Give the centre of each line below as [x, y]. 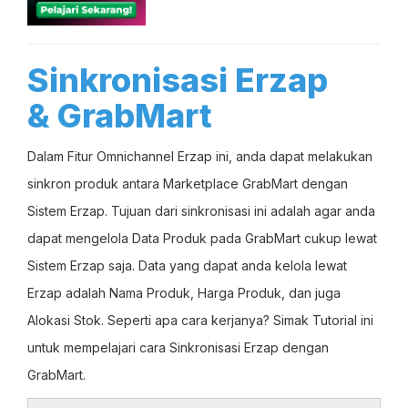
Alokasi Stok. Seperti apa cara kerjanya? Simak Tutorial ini [200, 320]
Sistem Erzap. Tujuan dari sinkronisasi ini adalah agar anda [201, 211]
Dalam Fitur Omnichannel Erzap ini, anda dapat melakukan [200, 156]
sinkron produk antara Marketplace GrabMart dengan [188, 184]
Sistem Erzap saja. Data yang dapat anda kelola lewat [187, 265]
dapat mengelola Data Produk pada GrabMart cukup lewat [202, 238]
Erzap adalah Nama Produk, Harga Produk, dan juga [184, 293]
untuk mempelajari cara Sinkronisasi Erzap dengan [178, 347]
